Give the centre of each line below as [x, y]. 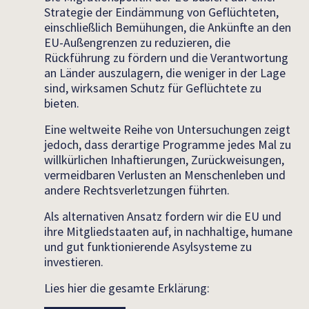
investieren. [74, 262]
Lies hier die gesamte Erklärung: [127, 288]
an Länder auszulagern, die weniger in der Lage [165, 73]
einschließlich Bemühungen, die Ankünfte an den [168, 27]
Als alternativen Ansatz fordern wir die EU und [163, 216]
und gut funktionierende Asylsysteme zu [148, 247]
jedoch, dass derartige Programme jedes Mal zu [168, 144]
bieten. [62, 103]
